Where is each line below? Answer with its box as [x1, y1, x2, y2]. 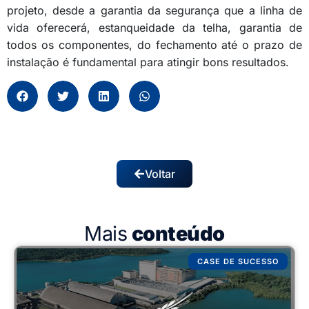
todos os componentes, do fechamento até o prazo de [7, 37, 302, 52]
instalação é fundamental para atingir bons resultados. [7, 54, 289, 69]
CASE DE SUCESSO [197, 256, 279, 266]
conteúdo [131, 221, 225, 246]
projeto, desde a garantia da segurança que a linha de [7, 3, 302, 17]
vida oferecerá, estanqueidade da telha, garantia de [7, 20, 302, 34]
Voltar [145, 167, 175, 181]
